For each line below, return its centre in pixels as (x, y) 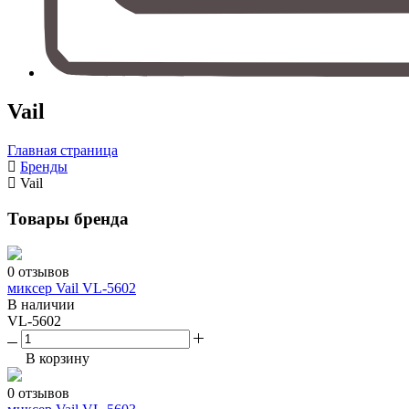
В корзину (56, 359)
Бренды (44, 166)
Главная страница (63, 150)
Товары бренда (68, 218)
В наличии (41, 305)
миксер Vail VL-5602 (72, 288)
